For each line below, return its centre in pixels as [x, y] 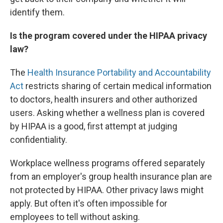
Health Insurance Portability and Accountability [119, 72]
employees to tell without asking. [75, 217]
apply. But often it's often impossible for [89, 203]
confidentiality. [39, 140]
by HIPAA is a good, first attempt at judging [94, 126]
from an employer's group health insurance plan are [111, 176]
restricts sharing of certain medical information [117, 86]
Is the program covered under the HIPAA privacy [109, 36]
